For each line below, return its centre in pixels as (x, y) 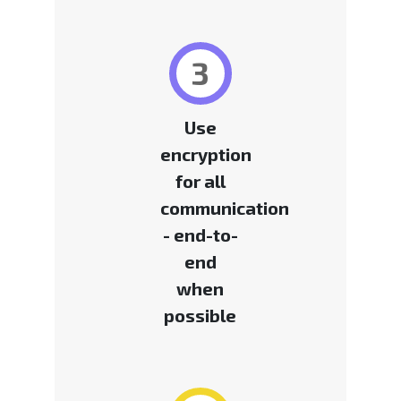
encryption (205, 154)
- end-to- (200, 235)
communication (224, 208)
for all (200, 181)
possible (200, 316)
